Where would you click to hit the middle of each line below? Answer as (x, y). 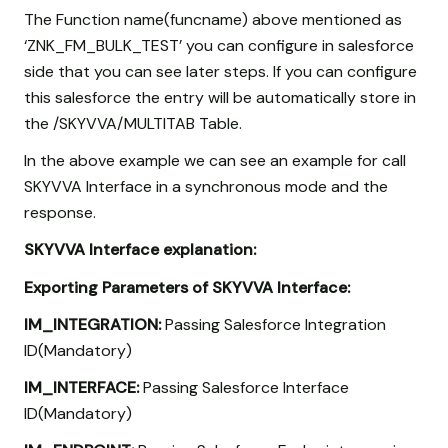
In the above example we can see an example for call (215, 161)
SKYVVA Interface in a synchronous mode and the (206, 187)
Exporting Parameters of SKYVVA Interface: (187, 287)
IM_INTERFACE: (81, 387)
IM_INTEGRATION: (92, 324)
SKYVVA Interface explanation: (140, 250)
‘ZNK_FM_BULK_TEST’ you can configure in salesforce (219, 45)
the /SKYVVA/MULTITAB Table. (133, 123)
